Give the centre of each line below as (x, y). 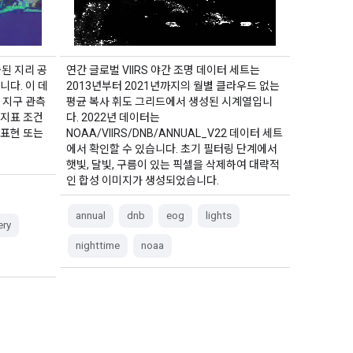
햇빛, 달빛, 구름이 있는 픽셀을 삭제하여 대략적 (173, 164)
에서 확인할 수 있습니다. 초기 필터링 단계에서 (171, 149)
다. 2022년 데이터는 (113, 117)
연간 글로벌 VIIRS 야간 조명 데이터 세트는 (163, 70)
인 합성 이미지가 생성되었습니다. (142, 180)
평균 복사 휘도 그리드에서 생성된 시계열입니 (169, 101)
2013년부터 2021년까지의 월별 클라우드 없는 (173, 85)
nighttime (97, 245)
